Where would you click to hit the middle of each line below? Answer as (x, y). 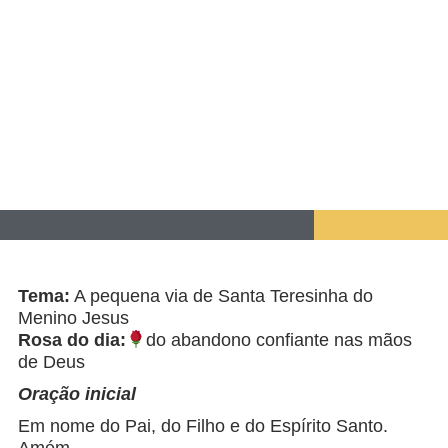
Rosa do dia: (71, 340)
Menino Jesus (73, 318)
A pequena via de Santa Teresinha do (221, 296)
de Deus (51, 362)
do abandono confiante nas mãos (279, 340)
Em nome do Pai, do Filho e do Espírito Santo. (202, 426)
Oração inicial (76, 394)
